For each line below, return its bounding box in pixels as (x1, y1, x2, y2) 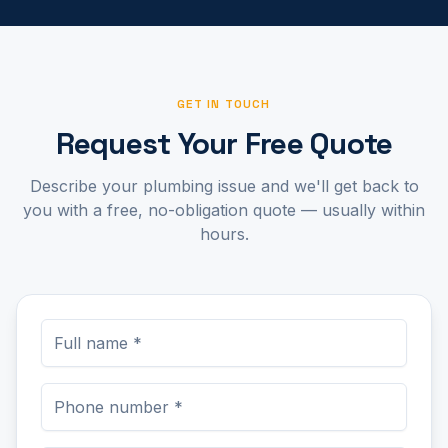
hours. (199, 224, 249, 244)
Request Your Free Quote (55, 124, 393, 163)
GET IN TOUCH (177, 96, 271, 112)
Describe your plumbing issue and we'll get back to (29, 176, 419, 196)
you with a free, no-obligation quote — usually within (23, 200, 425, 220)
